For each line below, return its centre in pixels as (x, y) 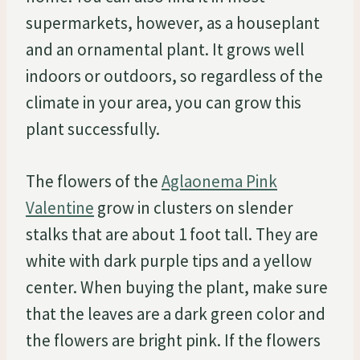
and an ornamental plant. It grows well (165, 49)
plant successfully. (93, 129)
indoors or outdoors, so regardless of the (174, 76)
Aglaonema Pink (219, 181)
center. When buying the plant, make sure (177, 287)
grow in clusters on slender (194, 207)
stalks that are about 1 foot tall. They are (172, 234)
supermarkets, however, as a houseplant (173, 22)
